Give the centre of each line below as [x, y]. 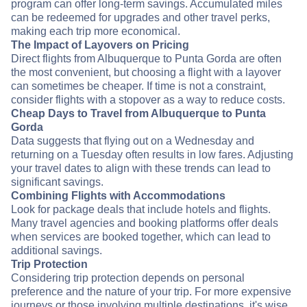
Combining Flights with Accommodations [118, 196]
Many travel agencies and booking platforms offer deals [145, 223]
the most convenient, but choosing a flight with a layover [146, 73]
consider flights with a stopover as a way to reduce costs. [148, 100]
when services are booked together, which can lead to [141, 237]
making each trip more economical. [96, 32]
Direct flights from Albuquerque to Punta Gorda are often [146, 59]
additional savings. [57, 251]
